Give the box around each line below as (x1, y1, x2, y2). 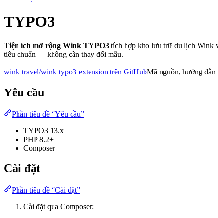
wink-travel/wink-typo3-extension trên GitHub (4, 67, 147, 76)
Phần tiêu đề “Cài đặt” (12, 186, 80, 195)
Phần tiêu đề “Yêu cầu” (12, 109, 84, 118)
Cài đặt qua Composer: (23, 202, 94, 211)
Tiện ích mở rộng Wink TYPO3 (4, 41, 109, 50)
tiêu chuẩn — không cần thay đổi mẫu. (4, 50, 123, 58)
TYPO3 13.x (23, 126, 64, 135)
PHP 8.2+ (23, 135, 54, 144)
